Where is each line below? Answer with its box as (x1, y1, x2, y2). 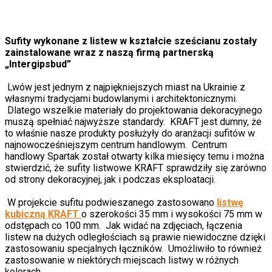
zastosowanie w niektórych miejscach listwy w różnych (5, 254, 239, 266)
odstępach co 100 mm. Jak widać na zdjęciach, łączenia (5, 220, 242, 231)
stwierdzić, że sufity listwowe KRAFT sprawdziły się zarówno (5, 162, 267, 174)
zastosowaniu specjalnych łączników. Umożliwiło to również (5, 243, 262, 254)
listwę (217, 197, 243, 208)
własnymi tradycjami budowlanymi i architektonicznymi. (5, 93, 237, 104)
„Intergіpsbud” (5, 58, 71, 70)
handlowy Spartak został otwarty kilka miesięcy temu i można (5, 151, 264, 162)
